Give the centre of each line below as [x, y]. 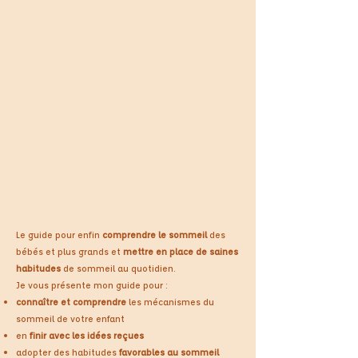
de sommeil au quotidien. [118, 268]
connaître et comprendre [71, 302]
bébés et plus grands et [70, 251]
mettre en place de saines [181, 251]
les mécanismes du [170, 302]
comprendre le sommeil [156, 235]
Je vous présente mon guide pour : [92, 285]
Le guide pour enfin [59, 235]
